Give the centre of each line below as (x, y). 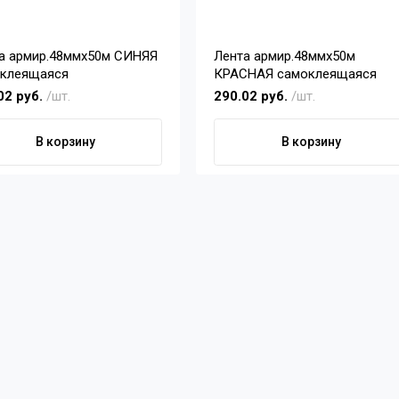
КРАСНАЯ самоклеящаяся (296, 74)
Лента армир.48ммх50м (285, 57)
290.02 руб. (253, 97)
